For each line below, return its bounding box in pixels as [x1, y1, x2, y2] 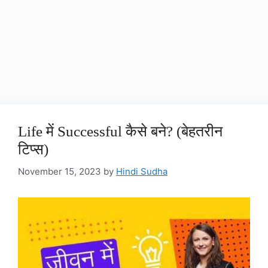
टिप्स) [18, 141, 48, 157]
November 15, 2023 [18, 165, 101, 177]
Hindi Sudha [116, 165, 167, 177]
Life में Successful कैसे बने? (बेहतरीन [18, 123, 223, 139]
